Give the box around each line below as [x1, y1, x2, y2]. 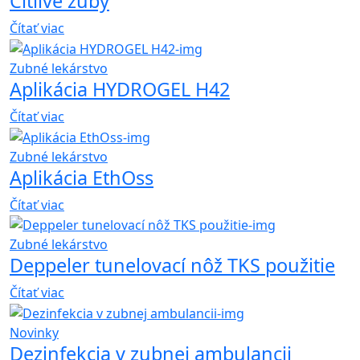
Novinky [10, 324, 59, 342]
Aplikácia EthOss [10, 164, 153, 190]
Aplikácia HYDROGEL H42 [10, 76, 230, 102]
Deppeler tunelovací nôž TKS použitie [10, 252, 335, 279]
